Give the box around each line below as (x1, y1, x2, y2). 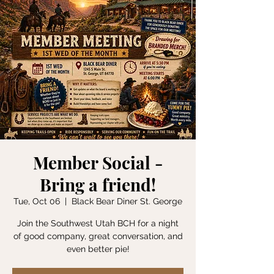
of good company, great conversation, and (13, 231, 183, 241)
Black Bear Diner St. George (72, 196, 182, 206)
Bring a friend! (40, 173, 156, 196)
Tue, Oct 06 (13, 196, 60, 206)
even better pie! (66, 244, 130, 254)
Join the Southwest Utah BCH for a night (17, 218, 179, 228)
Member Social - (33, 151, 163, 174)
